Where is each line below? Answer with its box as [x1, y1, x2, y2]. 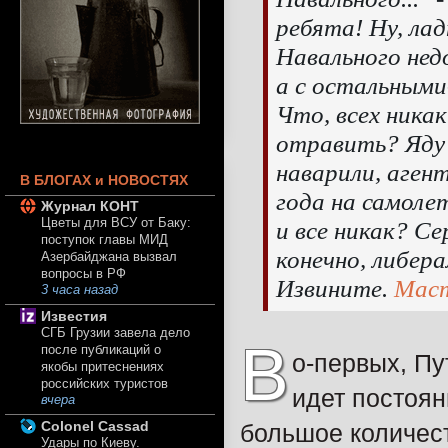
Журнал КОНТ [41, 198, 139, 215]
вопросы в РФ [41, 266, 126, 282]
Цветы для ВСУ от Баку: [41, 215, 191, 231]
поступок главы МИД [41, 232, 168, 248]
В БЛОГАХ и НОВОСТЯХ [20, 172, 188, 189]
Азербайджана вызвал [41, 249, 177, 265]
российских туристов [41, 376, 168, 392]
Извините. [275, 274, 394, 303]
